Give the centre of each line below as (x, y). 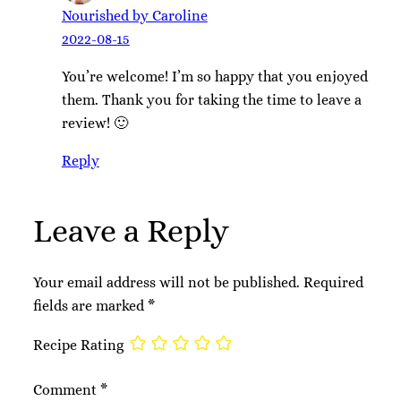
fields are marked (90, 305)
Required (333, 282)
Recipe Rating (78, 345)
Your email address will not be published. (166, 282)
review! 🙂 (94, 123)
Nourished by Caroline (134, 15)
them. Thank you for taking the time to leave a (211, 99)
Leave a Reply (131, 231)
